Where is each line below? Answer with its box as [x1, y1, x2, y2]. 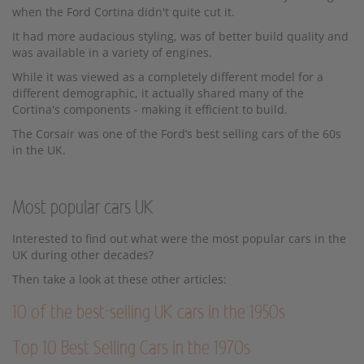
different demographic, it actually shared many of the [12, 84, 304, 101]
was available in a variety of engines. [12, 44, 212, 60]
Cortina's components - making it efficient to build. [12, 101, 288, 117]
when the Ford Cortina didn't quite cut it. [12, 3, 235, 19]
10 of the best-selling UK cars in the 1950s [12, 302, 285, 323]
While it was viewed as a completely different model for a [12, 68, 323, 84]
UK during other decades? [12, 246, 154, 262]
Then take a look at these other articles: [12, 271, 227, 287]
